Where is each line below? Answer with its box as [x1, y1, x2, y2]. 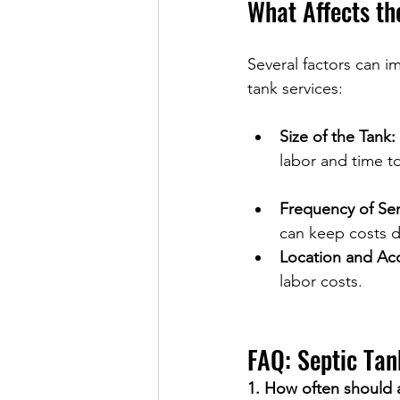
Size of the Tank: [279, 127, 396, 146]
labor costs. [279, 271, 362, 291]
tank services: [247, 79, 343, 98]
